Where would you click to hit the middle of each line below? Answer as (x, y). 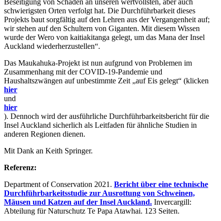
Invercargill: (173, 202)
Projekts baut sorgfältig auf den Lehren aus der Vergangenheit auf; (107, 20)
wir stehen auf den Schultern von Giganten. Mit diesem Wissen (102, 29)
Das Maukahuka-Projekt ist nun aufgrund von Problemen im (98, 63)
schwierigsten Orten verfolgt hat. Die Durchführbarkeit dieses (100, 11)
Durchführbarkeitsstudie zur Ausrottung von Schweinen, (99, 193)
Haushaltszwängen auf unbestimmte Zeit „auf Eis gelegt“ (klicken (106, 81)
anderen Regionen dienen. (45, 134)
